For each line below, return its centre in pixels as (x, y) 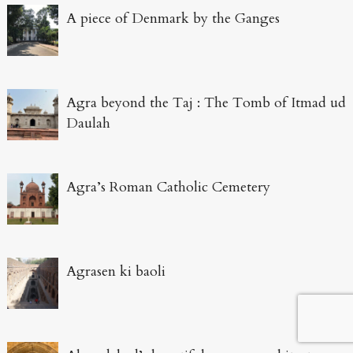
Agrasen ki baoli (115, 272)
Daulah (88, 124)
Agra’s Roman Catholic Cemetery (168, 188)
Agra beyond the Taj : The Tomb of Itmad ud (206, 103)
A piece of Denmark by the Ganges (173, 19)
